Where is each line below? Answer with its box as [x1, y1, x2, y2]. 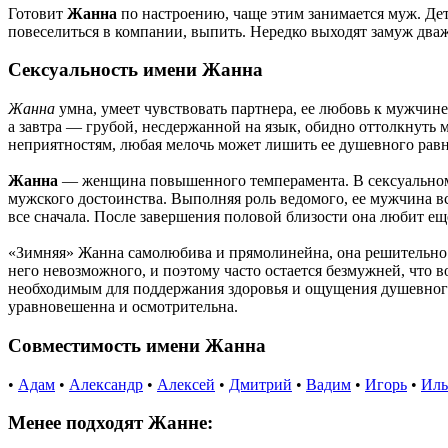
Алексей [157, 375, 215, 393]
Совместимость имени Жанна [8, 334, 266, 356]
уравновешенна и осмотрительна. [8, 298, 238, 316]
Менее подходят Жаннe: [8, 412, 213, 434]
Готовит [8, 4, 67, 22]
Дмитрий [229, 375, 292, 393]
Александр [69, 375, 143, 393]
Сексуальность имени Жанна [8, 59, 263, 81]
